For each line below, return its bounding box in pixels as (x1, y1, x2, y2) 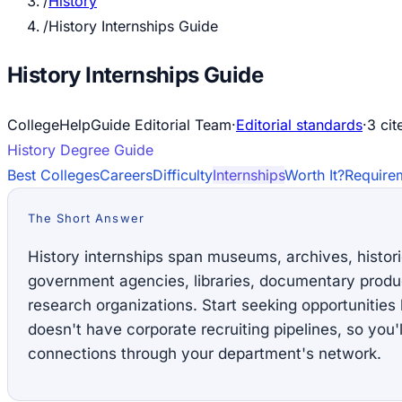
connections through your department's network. (28, 344, 381, 363)
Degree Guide (56, 140, 153, 159)
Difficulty (153, 165, 213, 184)
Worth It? (284, 165, 345, 184)
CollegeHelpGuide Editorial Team (7, 115, 232, 134)
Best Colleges (7, 165, 100, 184)
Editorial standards (236, 115, 363, 134)
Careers (100, 165, 153, 184)
